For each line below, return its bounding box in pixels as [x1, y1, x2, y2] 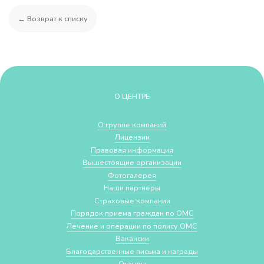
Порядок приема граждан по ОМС [70, 208, 194, 219]
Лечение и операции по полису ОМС [67, 220, 197, 231]
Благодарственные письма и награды [66, 246, 198, 256]
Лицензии [114, 132, 150, 143]
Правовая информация [91, 144, 173, 155]
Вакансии [115, 233, 149, 244]
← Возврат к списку [18, 14, 88, 24]
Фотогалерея [108, 170, 156, 180]
